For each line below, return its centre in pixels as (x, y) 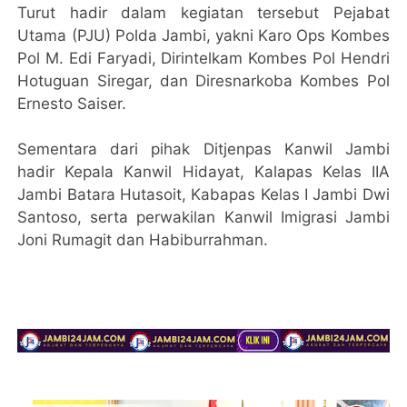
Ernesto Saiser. (72, 104)
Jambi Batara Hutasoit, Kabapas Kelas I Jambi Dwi (203, 195)
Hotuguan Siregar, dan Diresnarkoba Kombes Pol (203, 81)
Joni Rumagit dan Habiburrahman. (143, 240)
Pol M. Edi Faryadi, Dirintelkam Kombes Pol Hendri (203, 59)
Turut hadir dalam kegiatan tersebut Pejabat (203, 13)
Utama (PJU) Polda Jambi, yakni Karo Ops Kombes (203, 36)
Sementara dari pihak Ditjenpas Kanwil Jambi (203, 149)
